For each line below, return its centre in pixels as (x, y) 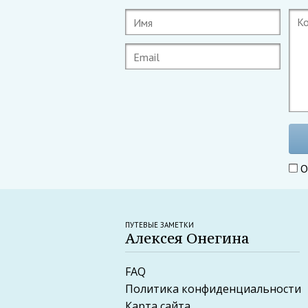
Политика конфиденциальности (213, 289)
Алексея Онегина (187, 239)
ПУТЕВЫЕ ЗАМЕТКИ (159, 225)
